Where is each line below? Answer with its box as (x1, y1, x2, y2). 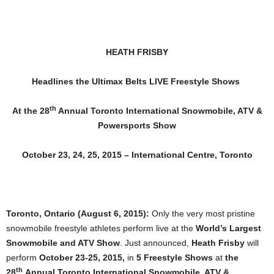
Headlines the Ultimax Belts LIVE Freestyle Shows (32, 76, 240, 86)
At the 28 (12, 106, 50, 116)
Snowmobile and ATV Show (6, 238, 120, 248)
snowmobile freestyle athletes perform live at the (6, 223, 196, 233)
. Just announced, (120, 238, 191, 248)
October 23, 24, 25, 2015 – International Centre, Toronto (21, 150, 253, 160)
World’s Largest (196, 223, 261, 233)
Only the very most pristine (152, 209, 255, 218)
